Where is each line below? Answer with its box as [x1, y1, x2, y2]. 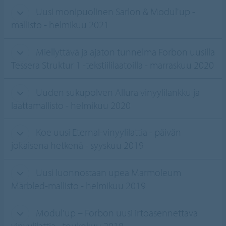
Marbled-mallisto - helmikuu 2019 [11, 179, 146, 192]
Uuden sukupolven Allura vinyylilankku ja [33, 85, 200, 98]
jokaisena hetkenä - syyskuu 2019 [11, 139, 144, 152]
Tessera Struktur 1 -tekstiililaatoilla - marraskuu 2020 [11, 59, 214, 72]
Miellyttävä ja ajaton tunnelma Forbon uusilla [33, 45, 215, 59]
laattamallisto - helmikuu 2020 [11, 98, 131, 111]
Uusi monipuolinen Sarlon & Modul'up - [33, 5, 195, 18]
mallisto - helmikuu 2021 [11, 18, 109, 31]
